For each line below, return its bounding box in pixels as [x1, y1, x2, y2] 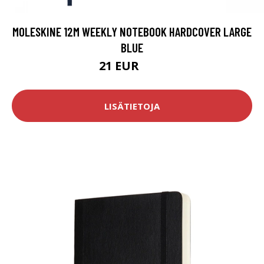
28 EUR [142, 62, 165, 73]
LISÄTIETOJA [104, 100, 160, 112]
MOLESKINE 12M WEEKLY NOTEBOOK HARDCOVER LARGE [12, 24, 252, 39]
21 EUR [99, 58, 142, 74]
